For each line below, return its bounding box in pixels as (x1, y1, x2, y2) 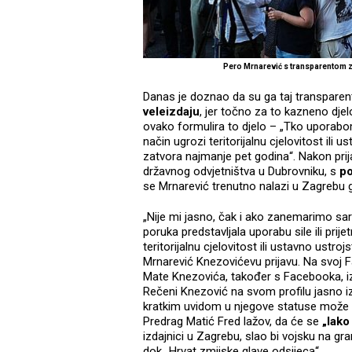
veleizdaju (143, 104, 200, 119)
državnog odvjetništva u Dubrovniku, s (143, 164, 339, 179)
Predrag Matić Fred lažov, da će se (143, 314, 322, 329)
